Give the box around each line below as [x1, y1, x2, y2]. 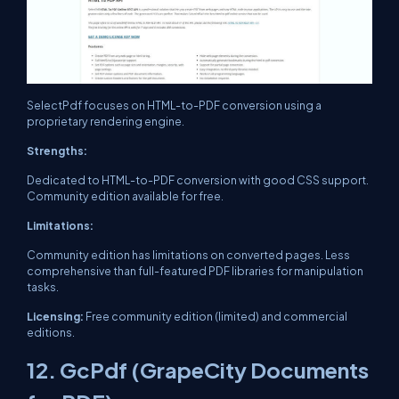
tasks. [27, 279, 59, 294]
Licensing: [27, 308, 85, 323]
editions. [27, 324, 75, 339]
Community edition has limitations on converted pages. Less [27, 247, 350, 262]
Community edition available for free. [27, 188, 224, 203]
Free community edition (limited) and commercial [85, 308, 347, 323]
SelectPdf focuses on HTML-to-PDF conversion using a [27, 97, 322, 112]
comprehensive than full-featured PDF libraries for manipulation [27, 263, 363, 278]
